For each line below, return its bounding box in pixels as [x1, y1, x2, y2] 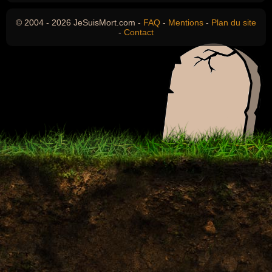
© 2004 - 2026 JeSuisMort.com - [16, 18, 143, 27]
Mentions [168, 18, 203, 27]
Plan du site [211, 18, 256, 27]
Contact [124, 27, 154, 37]
